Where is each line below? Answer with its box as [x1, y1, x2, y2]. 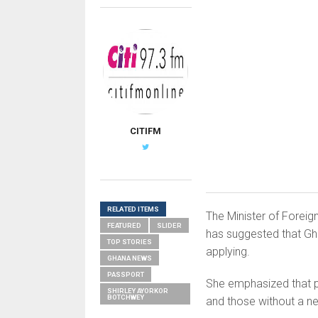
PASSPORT [106, 270, 144, 278]
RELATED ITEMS [106, 205, 159, 213]
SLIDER [156, 221, 182, 229]
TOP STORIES [106, 238, 152, 246]
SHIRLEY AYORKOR [106, 287, 168, 295]
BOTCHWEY [106, 293, 144, 301]
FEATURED [106, 221, 141, 229]
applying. [205, 245, 250, 259]
